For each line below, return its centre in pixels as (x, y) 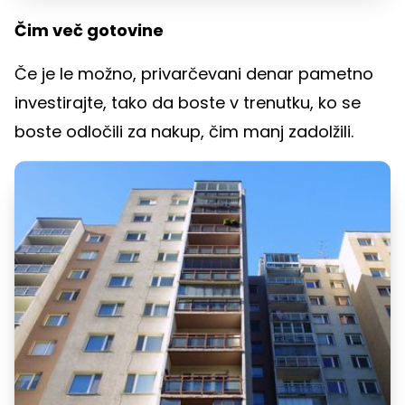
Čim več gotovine (89, 31)
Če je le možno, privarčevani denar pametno (194, 74)
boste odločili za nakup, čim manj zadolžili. (186, 132)
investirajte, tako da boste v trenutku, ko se (188, 103)
